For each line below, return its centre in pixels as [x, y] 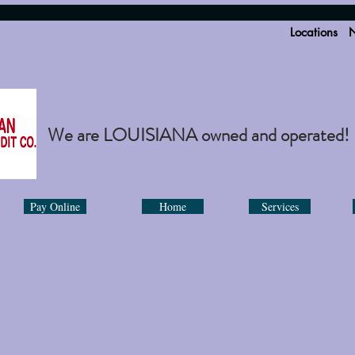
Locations [314, 32]
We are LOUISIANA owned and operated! [198, 135]
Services [280, 206]
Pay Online [55, 206]
